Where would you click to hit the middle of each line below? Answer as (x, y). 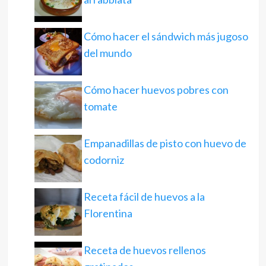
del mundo (107, 53)
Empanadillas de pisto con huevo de (165, 143)
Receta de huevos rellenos (145, 250)
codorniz (104, 160)
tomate (100, 107)
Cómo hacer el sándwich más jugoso (166, 37)
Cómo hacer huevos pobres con (156, 90)
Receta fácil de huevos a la (144, 197)
